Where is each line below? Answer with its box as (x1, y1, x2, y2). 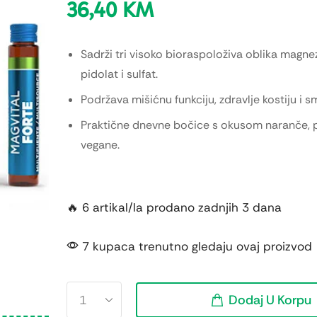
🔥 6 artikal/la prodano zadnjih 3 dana (66, 200, 282, 216)
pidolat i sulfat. (80, 66, 158, 81)
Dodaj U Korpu (228, 292, 311, 309)
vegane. (80, 137, 120, 152)
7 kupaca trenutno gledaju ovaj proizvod (78, 238, 312, 255)
